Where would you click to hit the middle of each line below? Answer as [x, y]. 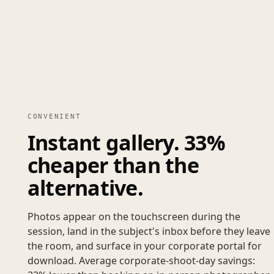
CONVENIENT [54, 116]
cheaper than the [113, 165]
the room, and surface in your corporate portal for [144, 246]
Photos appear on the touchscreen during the [134, 216]
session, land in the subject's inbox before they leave [149, 231]
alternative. [85, 187]
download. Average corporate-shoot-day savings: [141, 260]
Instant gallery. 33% [126, 142]
